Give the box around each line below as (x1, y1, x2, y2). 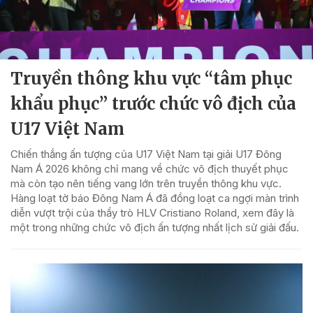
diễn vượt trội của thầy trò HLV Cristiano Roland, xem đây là (10, 205, 294, 219)
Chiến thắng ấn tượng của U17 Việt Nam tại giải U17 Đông (10, 147, 282, 161)
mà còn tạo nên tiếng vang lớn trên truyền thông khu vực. (10, 176, 282, 190)
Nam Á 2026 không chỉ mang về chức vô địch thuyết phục (10, 161, 289, 175)
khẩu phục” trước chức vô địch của (10, 92, 296, 115)
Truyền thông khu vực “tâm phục (10, 67, 292, 89)
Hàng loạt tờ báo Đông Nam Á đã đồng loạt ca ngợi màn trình (10, 191, 299, 205)
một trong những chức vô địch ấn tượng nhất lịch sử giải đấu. (10, 220, 299, 234)
